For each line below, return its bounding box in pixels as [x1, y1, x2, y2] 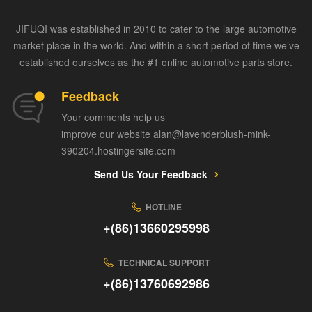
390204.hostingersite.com [61, 143, 175, 158]
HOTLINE [146, 201, 182, 214]
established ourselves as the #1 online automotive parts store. [19, 55, 292, 70]
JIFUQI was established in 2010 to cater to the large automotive [15, 22, 297, 36]
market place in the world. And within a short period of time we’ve [13, 38, 299, 53]
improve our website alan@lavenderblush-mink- [61, 127, 271, 141]
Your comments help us [61, 110, 165, 125]
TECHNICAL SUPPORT [118, 256, 210, 270]
